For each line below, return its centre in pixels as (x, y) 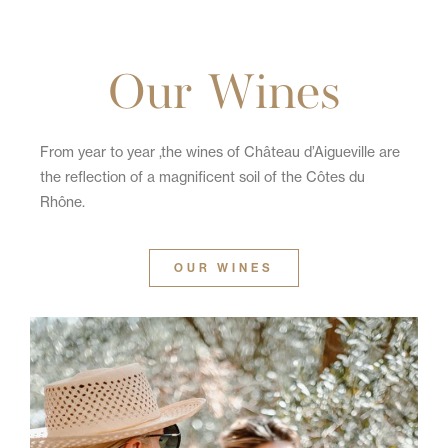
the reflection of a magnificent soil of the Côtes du (202, 176)
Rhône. (62, 201)
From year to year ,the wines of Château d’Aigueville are (220, 151)
